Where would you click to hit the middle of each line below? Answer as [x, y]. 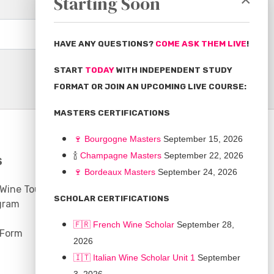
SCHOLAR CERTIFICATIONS [112, 198]
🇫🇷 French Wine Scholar [124, 224]
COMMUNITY [112, 162]
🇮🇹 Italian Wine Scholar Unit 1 [134, 257]
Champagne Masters [121, 155]
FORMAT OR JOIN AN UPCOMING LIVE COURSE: [150, 87]
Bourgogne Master [120, 139]
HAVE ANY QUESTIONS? [105, 44]
